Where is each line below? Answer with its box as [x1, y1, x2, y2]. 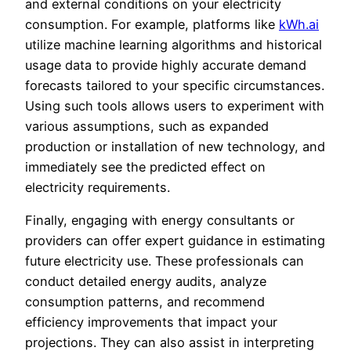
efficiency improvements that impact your [25, 313, 277, 330]
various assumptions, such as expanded [25, 118, 269, 134]
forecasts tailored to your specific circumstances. [25, 77, 324, 93]
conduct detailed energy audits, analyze [25, 273, 266, 289]
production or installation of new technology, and [25, 138, 325, 154]
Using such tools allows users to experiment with [25, 97, 324, 114]
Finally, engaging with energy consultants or [25, 212, 295, 228]
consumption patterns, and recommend [25, 293, 265, 309]
